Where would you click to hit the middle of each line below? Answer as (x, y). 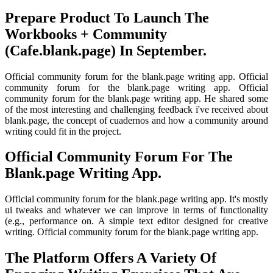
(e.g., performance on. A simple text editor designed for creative (136, 221)
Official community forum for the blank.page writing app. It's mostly (136, 199)
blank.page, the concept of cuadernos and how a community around (136, 120)
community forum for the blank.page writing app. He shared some (136, 98)
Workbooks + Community (86, 34)
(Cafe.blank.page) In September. (106, 50)
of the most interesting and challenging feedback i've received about (136, 109)
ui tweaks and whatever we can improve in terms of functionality (136, 210)
